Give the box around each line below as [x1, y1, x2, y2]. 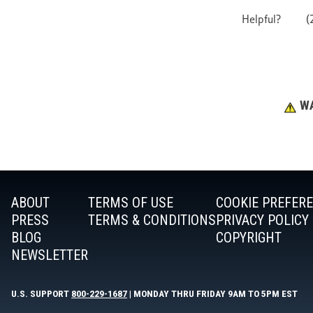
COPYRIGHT [216, 229, 282, 247]
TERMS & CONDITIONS [88, 212, 216, 229]
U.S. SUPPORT [11, 288, 71, 300]
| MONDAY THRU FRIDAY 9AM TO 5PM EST [127, 288, 298, 300]
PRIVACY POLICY [216, 212, 309, 229]
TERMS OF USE [88, 194, 173, 212]
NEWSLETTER [11, 247, 88, 264]
